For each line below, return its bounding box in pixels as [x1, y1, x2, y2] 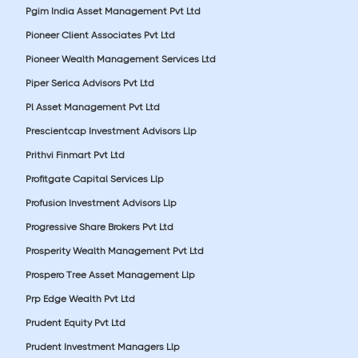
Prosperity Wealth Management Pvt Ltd [26, 245, 204, 257]
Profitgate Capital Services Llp [26, 173, 164, 185]
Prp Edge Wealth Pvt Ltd [26, 292, 135, 304]
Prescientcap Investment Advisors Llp [26, 125, 197, 137]
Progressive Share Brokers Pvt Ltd [26, 221, 173, 233]
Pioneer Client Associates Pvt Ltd [26, 29, 175, 41]
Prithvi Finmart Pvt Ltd [26, 149, 125, 161]
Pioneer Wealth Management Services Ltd [26, 53, 216, 65]
